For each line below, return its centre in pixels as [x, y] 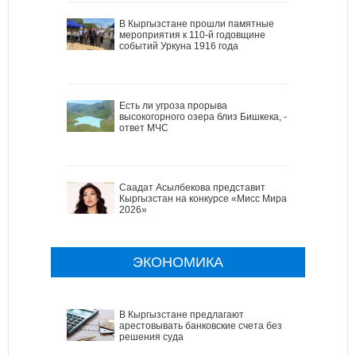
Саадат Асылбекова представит [192, 187]
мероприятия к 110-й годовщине [192, 35]
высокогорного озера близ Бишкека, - [203, 116]
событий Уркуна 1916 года [179, 46]
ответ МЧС [144, 128]
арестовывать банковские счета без [201, 325]
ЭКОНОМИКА [178, 262]
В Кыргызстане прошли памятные [197, 23]
